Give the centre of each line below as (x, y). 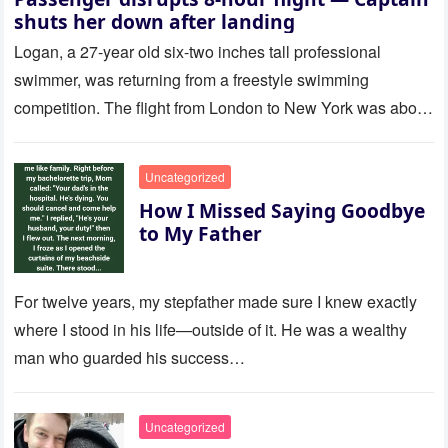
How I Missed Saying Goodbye (282, 211)
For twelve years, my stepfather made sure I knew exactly (216, 302)
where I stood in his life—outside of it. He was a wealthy (211, 330)
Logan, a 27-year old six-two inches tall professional (198, 52)
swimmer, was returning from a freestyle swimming (192, 80)
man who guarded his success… (130, 358)
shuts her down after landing (155, 22)
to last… (43, 136)
